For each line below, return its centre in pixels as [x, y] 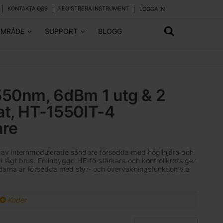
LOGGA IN [152, 9]
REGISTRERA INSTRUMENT [94, 8]
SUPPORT [61, 31]
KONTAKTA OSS [28, 8]
